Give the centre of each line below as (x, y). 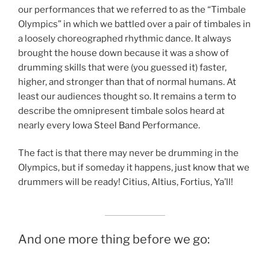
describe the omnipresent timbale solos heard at (121, 111)
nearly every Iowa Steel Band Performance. (109, 125)
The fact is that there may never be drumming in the (128, 153)
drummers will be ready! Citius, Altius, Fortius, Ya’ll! (126, 182)
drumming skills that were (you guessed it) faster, (122, 67)
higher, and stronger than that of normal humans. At (127, 82)
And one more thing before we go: (114, 239)
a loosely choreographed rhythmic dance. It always (125, 38)
